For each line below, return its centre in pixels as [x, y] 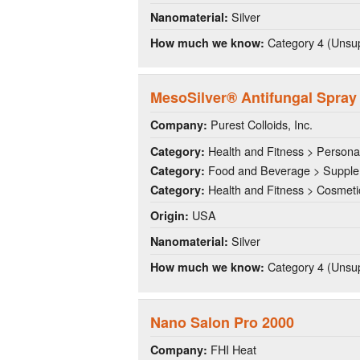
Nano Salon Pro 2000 [222, 322]
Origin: [170, 215]
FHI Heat [232, 349]
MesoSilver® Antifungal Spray [254, 98]
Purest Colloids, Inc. [260, 125]
